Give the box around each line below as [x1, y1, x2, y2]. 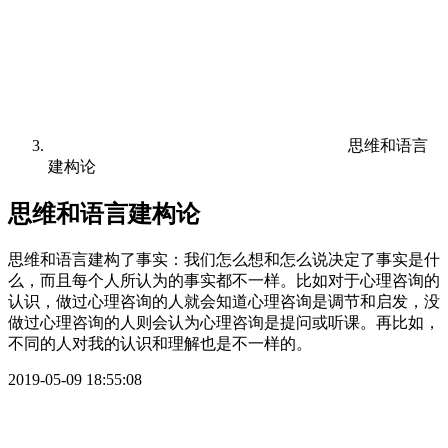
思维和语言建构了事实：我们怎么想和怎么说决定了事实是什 [8, 250, 440, 268]
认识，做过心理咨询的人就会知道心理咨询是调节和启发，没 [8, 292, 440, 310]
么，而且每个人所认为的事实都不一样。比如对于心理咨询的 [8, 271, 440, 289]
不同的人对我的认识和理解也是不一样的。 [8, 334, 312, 352]
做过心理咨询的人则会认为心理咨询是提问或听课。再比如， [8, 313, 440, 331]
